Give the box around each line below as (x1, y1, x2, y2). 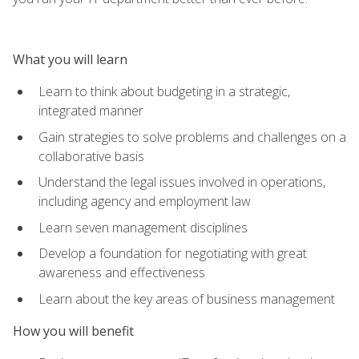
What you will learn (13, 50, 127, 68)
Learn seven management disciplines (38, 218, 248, 236)
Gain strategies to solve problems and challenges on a (38, 127, 346, 146)
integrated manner (38, 101, 143, 119)
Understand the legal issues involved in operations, (38, 173, 325, 192)
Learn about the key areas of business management (38, 289, 335, 308)
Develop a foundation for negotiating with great (38, 244, 307, 263)
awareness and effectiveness (38, 264, 205, 282)
